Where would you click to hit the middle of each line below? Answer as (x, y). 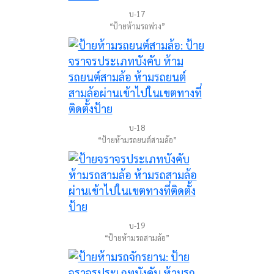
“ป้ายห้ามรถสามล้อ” (137, 238)
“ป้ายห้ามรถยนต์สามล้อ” (137, 140)
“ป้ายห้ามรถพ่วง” (137, 26)
